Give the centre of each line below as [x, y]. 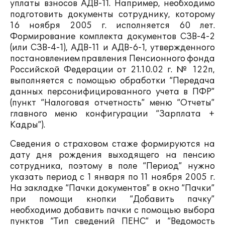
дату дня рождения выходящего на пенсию [113, 155]
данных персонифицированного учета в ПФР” [113, 92]
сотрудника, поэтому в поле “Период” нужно [113, 166]
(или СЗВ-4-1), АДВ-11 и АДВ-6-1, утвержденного [113, 48]
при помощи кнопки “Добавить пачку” [113, 199]
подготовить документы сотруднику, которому [113, 15]
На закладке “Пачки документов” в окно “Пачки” [113, 188]
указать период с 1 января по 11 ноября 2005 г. [113, 177]
